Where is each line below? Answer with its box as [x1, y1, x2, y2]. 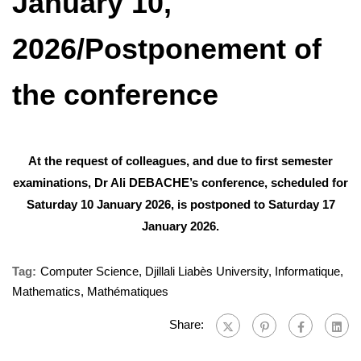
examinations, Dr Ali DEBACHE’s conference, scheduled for [13, 176, 348, 190]
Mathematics [12, 284, 81, 299]
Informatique [275, 264, 340, 279]
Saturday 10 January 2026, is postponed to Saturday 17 [26, 197, 335, 212]
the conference [12, 78, 218, 112]
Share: [169, 317, 204, 332]
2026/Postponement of [12, 32, 322, 66]
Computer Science [40, 264, 139, 279]
